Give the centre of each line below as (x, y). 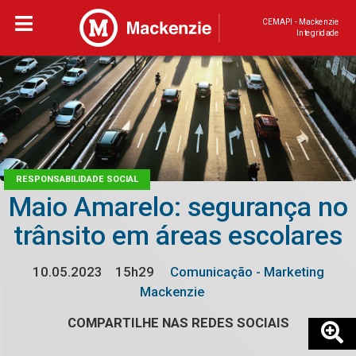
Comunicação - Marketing (245, 272)
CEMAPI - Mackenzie (300, 22)
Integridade (318, 33)
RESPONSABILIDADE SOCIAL (77, 180)
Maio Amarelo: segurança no (178, 207)
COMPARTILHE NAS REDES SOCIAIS (178, 323)
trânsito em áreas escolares (178, 236)
